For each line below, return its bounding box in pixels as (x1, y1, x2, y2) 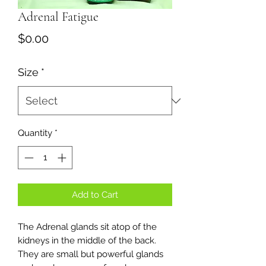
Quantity (18, 128, 52, 139)
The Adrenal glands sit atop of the (18, 221, 157, 232)
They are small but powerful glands (18, 248, 163, 259)
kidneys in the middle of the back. (18, 235, 156, 246)
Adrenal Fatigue (18, 9, 99, 25)
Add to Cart (72, 189, 118, 200)
